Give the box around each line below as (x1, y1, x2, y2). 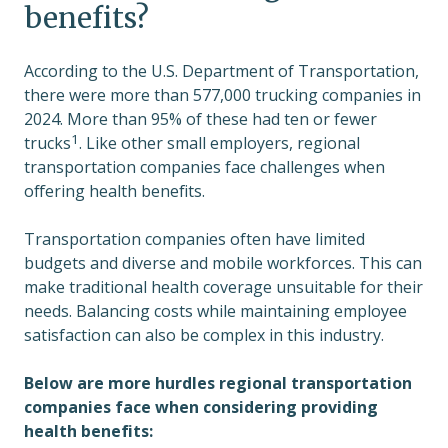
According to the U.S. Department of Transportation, (24, 60, 419, 83)
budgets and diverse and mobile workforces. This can (24, 252, 422, 275)
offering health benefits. (24, 180, 209, 203)
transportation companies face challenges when (24, 156, 385, 179)
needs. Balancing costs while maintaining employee (24, 300, 407, 323)
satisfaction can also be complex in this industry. (24, 324, 384, 347)
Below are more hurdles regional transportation (24, 372, 412, 395)
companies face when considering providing (24, 396, 378, 419)
